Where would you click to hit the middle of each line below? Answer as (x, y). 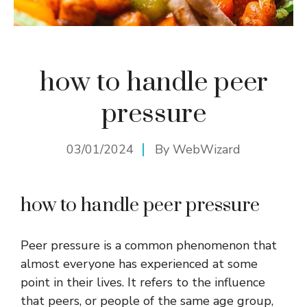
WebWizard (207, 149)
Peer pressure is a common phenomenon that (149, 245)
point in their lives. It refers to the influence (143, 282)
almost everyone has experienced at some (139, 264)
